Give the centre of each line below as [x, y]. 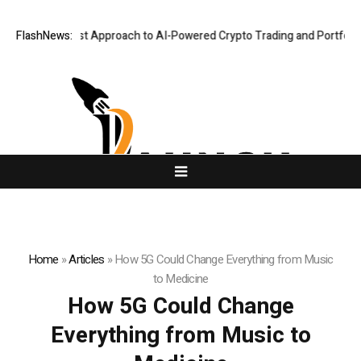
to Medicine [180, 279]
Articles [87, 260]
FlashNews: [44, 36]
